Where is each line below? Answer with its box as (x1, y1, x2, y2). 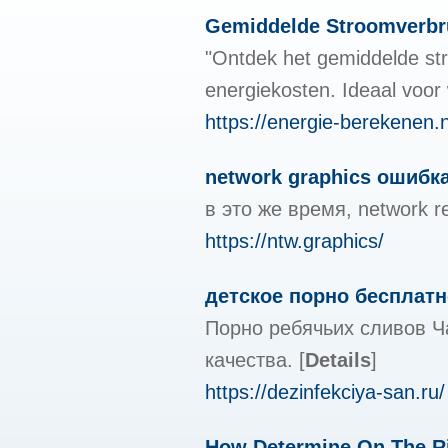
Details (305, 349, 371, 371)
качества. (205, 349, 299, 371)
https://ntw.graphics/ (205, 230, 384, 252)
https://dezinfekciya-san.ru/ (205, 381, 445, 403)
